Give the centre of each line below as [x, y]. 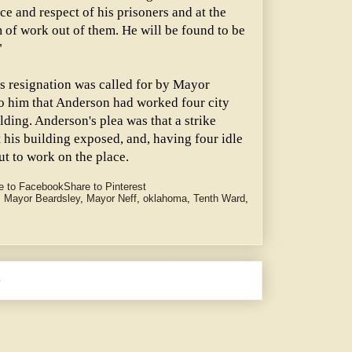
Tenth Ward [219, 199]
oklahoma [165, 199]
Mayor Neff [112, 199]
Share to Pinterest [105, 187]
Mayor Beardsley [42, 199]
